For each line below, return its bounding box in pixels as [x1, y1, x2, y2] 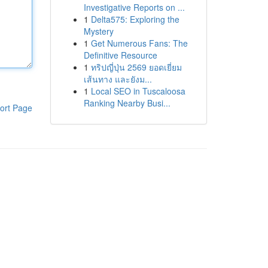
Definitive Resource [83, 49, 157, 61]
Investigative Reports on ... [83, 1, 185, 13]
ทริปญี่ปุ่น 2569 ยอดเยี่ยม [90, 61, 182, 73]
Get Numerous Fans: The [90, 37, 188, 49]
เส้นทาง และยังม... [83, 73, 152, 85]
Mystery [83, 25, 114, 37]
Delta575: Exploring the [90, 13, 179, 25]
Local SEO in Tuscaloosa [90, 85, 185, 97]
